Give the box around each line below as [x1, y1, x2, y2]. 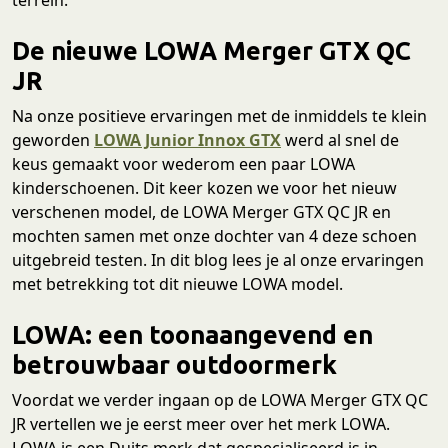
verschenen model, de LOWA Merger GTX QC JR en [12, 200, 391, 223]
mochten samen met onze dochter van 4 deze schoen [12, 224, 417, 247]
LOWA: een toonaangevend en [12, 319, 373, 349]
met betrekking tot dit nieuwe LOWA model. [12, 272, 343, 295]
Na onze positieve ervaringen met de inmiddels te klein [12, 104, 427, 127]
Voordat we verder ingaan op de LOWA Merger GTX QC [12, 388, 428, 411]
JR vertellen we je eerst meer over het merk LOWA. [12, 412, 390, 435]
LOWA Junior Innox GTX [94, 128, 281, 151]
